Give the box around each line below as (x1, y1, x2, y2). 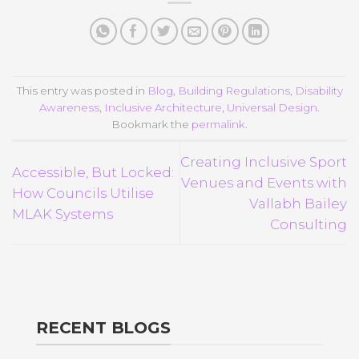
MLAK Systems (12, 205, 113, 222)
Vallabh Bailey (249, 195, 347, 212)
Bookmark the (111, 117, 192, 131)
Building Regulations (177, 83, 290, 97)
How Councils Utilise (12, 184, 154, 201)
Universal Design (227, 100, 317, 114)
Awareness (39, 100, 99, 114)
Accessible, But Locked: (12, 163, 174, 180)
